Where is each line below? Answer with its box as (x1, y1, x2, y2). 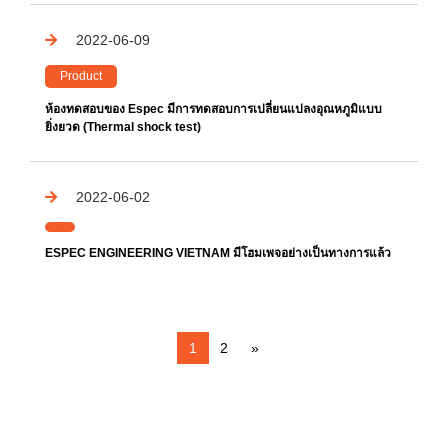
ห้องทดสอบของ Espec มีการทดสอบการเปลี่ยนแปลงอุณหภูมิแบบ (45, 102, 382, 117)
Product (60, 69, 102, 84)
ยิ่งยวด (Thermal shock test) (45, 120, 201, 135)
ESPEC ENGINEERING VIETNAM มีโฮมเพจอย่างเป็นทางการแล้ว (45, 246, 391, 261)
